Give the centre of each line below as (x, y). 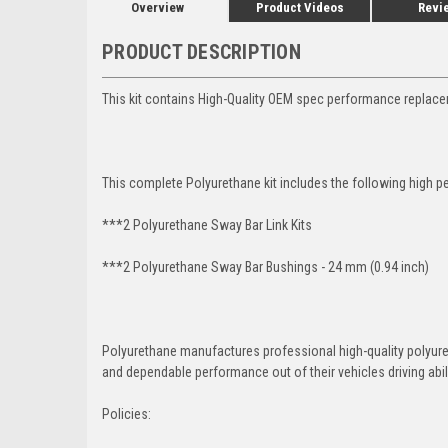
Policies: (126, 413)
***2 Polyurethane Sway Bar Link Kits (207, 224)
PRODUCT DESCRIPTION (201, 51)
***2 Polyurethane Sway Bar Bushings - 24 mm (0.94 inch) (265, 266)
